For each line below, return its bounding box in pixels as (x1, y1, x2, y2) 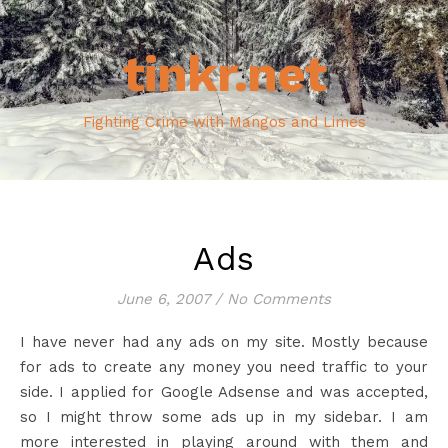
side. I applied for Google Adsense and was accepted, (20, 383, 428, 401)
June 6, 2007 (117, 290, 210, 308)
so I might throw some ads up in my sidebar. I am (20, 408, 428, 426)
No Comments (227, 290, 331, 308)
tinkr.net (122, 44, 326, 103)
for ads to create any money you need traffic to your (20, 358, 428, 376)
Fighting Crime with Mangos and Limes (82, 113, 366, 131)
